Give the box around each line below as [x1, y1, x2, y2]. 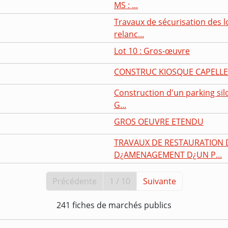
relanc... [114, 28, 144, 40]
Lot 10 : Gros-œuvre [114, 45, 190, 56]
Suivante [142, 175, 176, 187]
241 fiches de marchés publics [56, 199, 172, 211]
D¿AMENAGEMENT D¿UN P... [114, 149, 222, 160]
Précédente [52, 175, 97, 187]
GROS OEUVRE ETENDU [114, 116, 204, 127]
